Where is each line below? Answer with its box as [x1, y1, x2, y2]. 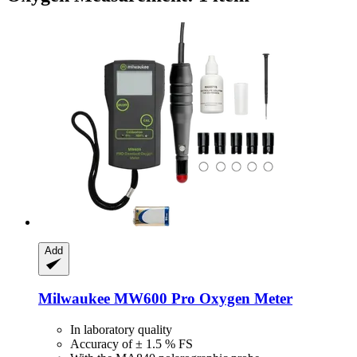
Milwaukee [38, 290, 110, 308]
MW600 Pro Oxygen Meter [110, 290, 292, 308]
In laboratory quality [70, 323, 172, 337]
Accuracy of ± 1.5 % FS [70, 337, 193, 351]
